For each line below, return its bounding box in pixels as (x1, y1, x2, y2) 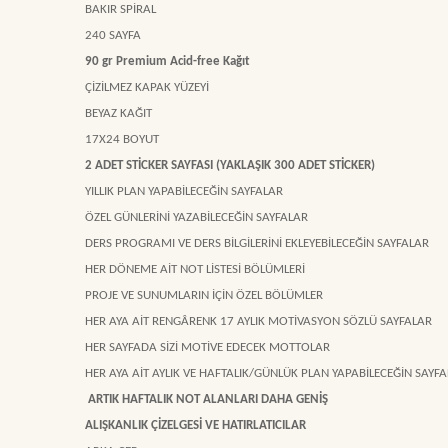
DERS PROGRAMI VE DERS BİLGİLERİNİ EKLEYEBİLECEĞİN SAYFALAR (82, 237, 429, 251)
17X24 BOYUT (82, 133, 159, 147)
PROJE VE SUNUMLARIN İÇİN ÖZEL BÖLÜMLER (82, 289, 323, 303)
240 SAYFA (82, 29, 141, 43)
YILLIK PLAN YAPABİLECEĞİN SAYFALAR (82, 185, 283, 199)
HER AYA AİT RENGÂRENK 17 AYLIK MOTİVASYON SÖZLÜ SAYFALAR (82, 315, 432, 329)
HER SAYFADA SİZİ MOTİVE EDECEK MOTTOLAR (82, 341, 330, 355)
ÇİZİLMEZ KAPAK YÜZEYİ (82, 81, 209, 95)
